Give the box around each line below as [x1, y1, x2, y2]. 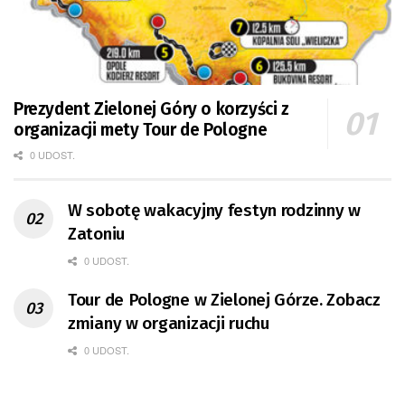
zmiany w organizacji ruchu [68, 313, 269, 334]
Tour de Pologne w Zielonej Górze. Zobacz [68, 289, 381, 311]
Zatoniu [68, 223, 126, 245]
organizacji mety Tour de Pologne [14, 119, 268, 141]
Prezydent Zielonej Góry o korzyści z [14, 99, 289, 120]
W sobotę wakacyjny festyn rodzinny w [68, 200, 361, 221]
